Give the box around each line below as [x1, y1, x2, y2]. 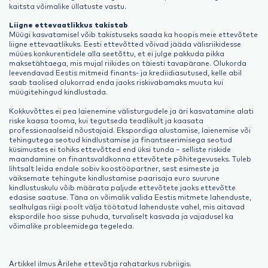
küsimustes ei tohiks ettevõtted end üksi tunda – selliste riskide [9, 144, 231, 154]
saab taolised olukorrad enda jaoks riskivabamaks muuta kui [9, 77, 223, 87]
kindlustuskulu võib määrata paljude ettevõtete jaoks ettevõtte [9, 182, 236, 192]
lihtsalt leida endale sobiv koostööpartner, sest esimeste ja [9, 163, 219, 173]
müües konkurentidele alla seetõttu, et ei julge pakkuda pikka [9, 48, 224, 59]
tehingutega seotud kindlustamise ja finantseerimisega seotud [9, 134, 232, 144]
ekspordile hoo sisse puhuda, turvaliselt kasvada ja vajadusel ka [9, 211, 233, 221]
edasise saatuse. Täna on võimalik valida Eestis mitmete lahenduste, [9, 191, 251, 202]
